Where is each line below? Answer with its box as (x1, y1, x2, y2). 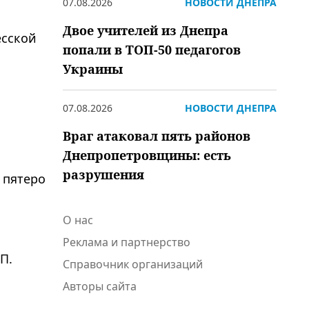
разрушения (63, 166, 144, 183)
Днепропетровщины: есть (63, 147, 231, 163)
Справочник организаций (63, 257, 203, 272)
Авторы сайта (63, 279, 137, 294)
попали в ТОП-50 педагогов (63, 41, 241, 58)
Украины (63, 61, 123, 77)
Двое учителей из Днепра (63, 22, 228, 39)
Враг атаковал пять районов (63, 128, 250, 144)
